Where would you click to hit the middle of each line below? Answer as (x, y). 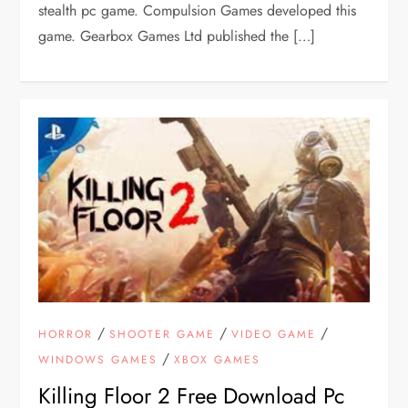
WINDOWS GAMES (98, 360)
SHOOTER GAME (163, 335)
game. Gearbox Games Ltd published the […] (177, 36)
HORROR (66, 335)
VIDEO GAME (274, 335)
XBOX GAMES (218, 360)
